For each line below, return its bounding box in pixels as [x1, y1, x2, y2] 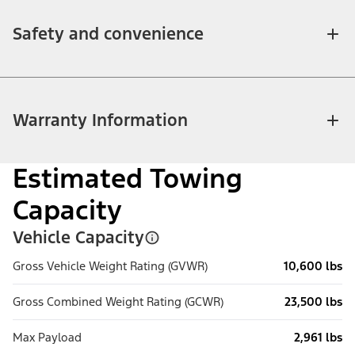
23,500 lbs [284, 294, 342, 310]
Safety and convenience [13, 23, 204, 45]
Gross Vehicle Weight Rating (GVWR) [13, 258, 208, 274]
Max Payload [13, 330, 82, 345]
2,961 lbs [294, 330, 342, 345]
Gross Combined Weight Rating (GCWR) [13, 294, 223, 310]
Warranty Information [13, 109, 188, 132]
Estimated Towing [13, 162, 242, 197]
